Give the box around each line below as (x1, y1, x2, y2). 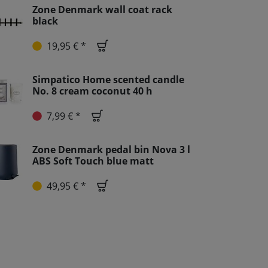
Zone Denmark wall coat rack (32, 3, 172, 16)
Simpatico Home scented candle (32, 73, 184, 86)
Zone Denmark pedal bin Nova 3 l (32, 143, 190, 156)
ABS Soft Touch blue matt (32, 154, 154, 167)
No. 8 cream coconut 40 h (32, 84, 153, 98)
